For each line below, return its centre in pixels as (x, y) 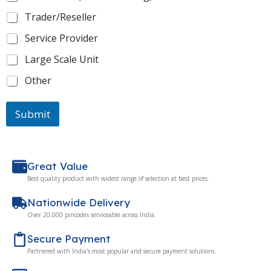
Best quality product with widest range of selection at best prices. (118, 179)
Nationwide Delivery (79, 203)
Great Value (57, 166)
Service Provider (61, 38)
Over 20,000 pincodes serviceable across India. (92, 215)
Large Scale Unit (62, 60)
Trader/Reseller (60, 17)
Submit (33, 114)
